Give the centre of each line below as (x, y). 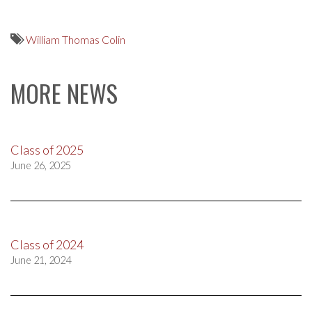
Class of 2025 (47, 150)
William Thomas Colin (76, 39)
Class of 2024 (47, 244)
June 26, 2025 (41, 165)
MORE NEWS (64, 93)
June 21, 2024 (41, 260)
